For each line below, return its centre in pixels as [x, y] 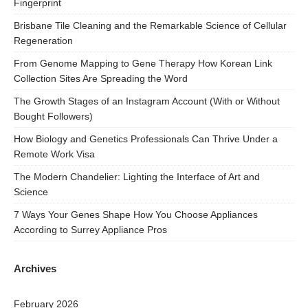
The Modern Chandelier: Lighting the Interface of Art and [137, 176]
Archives [35, 268]
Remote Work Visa [54, 154]
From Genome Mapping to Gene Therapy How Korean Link [143, 63]
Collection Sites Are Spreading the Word [101, 78]
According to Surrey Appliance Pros [90, 229]
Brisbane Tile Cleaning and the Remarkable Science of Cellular [150, 25]
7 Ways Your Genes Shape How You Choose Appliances [136, 214]
